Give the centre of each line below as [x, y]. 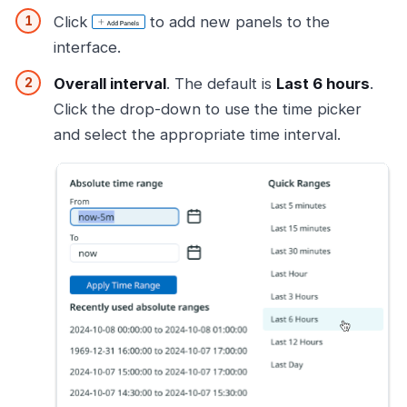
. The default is [221, 84]
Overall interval [110, 84]
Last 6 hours [323, 84]
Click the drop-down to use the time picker [208, 109]
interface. [87, 47]
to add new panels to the [238, 22]
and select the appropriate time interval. [197, 134]
